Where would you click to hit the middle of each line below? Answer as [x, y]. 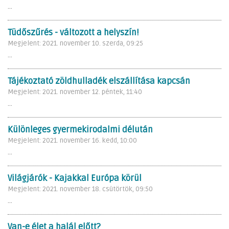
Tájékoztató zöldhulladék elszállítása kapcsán [99, 81]
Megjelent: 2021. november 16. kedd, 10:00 [72, 140]
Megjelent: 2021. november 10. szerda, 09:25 [75, 43]
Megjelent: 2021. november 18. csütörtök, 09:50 [80, 189]
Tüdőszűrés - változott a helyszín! [73, 32]
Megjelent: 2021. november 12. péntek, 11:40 [75, 92]
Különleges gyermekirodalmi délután [80, 130]
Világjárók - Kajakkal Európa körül [75, 178]
